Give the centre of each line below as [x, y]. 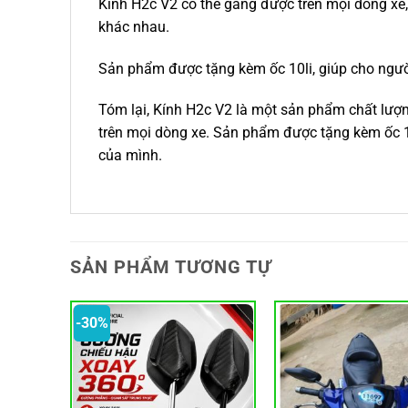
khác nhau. [134, 26]
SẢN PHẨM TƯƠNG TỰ [171, 267]
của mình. [130, 156]
